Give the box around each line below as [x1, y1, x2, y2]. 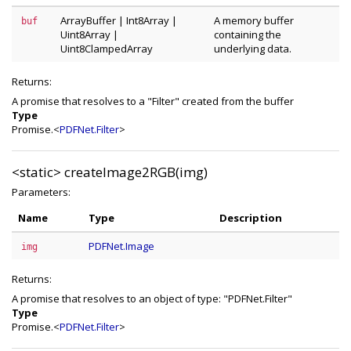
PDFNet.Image [89, 239, 154, 253]
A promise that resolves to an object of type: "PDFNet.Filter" [12, 291, 292, 306]
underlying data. [214, 42, 291, 56]
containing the [214, 27, 281, 42]
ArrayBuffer [60, 13, 116, 27]
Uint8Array [60, 27, 110, 42]
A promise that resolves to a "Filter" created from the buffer [12, 94, 294, 108]
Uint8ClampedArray [60, 42, 153, 56]
